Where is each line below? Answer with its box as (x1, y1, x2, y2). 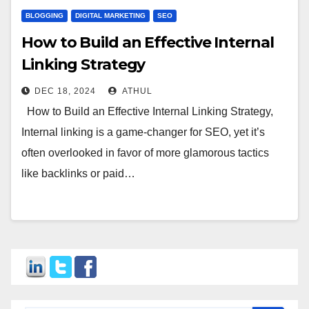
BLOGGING (26, 12, 63, 19)
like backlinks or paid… (21, 168, 135, 179)
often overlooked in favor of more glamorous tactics (21, 147, 269, 159)
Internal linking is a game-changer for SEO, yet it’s (21, 126, 265, 138)
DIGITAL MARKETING (75, 12, 146, 19)
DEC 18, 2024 (34, 86, 96, 96)
